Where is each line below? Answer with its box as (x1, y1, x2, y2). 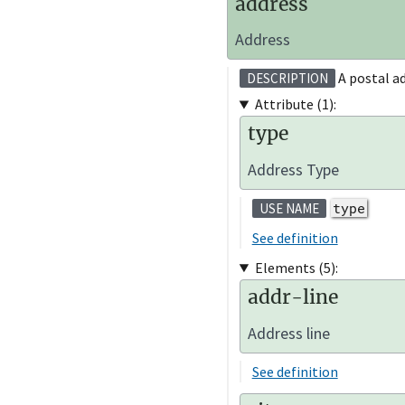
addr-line (247, 284, 338, 309)
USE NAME (259, 199, 319, 217)
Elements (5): (254, 258, 338, 277)
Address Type (247, 158, 339, 180)
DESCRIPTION (246, 70, 328, 88)
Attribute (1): (254, 95, 336, 114)
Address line (247, 322, 330, 344)
